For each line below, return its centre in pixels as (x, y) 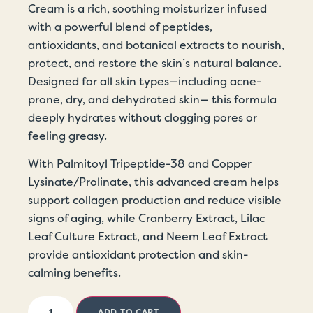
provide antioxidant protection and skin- (138, 255)
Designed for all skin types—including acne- (145, 81)
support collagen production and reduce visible (155, 201)
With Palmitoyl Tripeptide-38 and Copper (140, 164)
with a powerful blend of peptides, (120, 27)
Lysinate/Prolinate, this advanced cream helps (153, 182)
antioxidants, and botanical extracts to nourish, (156, 45)
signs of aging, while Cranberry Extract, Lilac (146, 219)
